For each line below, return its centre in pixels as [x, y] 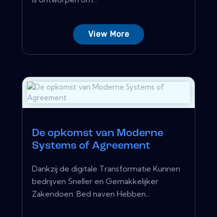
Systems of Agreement [91, 146]
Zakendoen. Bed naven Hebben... [91, 194]
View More [108, 34]
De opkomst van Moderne [98, 133]
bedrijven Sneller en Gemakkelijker [95, 181]
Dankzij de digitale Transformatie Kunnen [106, 168]
